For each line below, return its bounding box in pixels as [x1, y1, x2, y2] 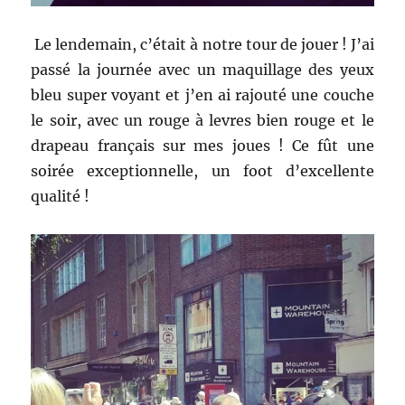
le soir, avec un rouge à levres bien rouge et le [31, 110, 374, 129]
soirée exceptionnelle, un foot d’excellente [31, 161, 374, 180]
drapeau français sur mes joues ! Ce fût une [31, 136, 374, 155]
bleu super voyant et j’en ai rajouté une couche [31, 85, 374, 104]
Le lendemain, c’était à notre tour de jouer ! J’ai [31, 34, 374, 53]
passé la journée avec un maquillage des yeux [31, 60, 374, 79]
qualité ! [31, 186, 90, 205]
